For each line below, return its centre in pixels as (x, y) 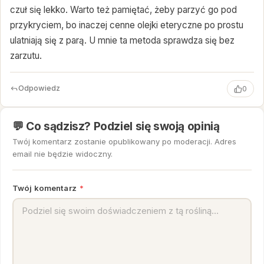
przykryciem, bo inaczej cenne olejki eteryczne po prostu (127, 25)
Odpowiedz (39, 88)
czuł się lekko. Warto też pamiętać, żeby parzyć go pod (123, 10)
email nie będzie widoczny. (62, 154)
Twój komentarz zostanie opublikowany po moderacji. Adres (124, 142)
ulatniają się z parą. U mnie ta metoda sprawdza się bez (122, 41)
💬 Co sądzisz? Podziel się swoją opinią (116, 126)
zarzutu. (26, 56)
